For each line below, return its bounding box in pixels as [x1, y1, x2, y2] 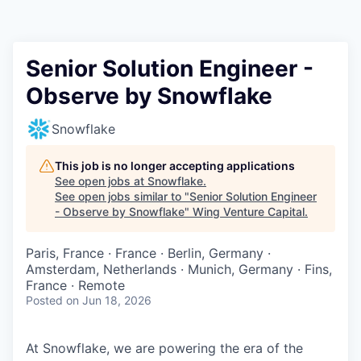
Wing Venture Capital [193, 205, 305, 219]
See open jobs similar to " [55, 189, 189, 204]
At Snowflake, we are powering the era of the [26, 340, 303, 357]
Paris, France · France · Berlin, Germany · [26, 245, 271, 262]
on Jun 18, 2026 [66, 293, 151, 308]
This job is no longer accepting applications [55, 159, 295, 173]
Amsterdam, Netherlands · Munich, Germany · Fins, [26, 261, 332, 278]
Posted [26, 293, 63, 308]
